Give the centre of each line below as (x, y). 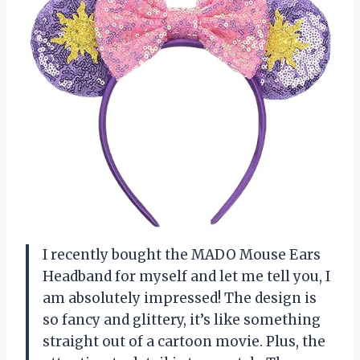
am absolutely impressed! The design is (180, 298)
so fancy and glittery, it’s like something (182, 319)
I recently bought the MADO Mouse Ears (182, 254)
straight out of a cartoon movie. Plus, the (184, 341)
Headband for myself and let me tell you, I (186, 276)
